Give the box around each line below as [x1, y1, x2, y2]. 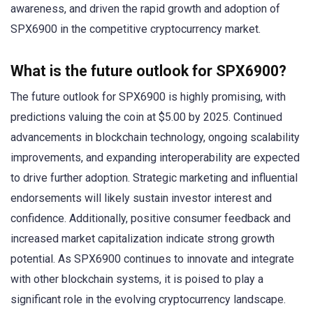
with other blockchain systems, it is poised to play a [10, 272, 263, 286]
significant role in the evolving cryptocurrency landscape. [10, 292, 286, 306]
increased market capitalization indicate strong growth [10, 231, 275, 245]
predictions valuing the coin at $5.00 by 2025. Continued [10, 110, 282, 124]
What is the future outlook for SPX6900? [10, 61, 286, 80]
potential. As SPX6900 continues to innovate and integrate [10, 252, 294, 265]
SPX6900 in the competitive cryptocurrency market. [10, 22, 261, 36]
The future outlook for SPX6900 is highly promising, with [10, 89, 286, 103]
